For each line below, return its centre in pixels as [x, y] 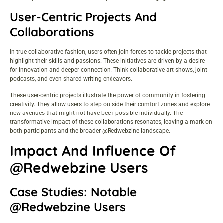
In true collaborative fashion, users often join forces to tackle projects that [108, 52]
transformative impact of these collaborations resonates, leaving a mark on [111, 122]
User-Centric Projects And [83, 17]
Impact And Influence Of [93, 151]
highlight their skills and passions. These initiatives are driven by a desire [107, 61]
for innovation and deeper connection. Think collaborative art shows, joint [109, 70]
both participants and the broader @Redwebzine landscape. [90, 131]
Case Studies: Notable [73, 192]
